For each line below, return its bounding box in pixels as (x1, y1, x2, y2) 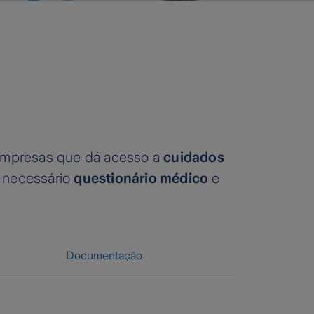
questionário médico (74, 170, 209, 186)
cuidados (163, 149, 224, 165)
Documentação (65, 250, 142, 262)
